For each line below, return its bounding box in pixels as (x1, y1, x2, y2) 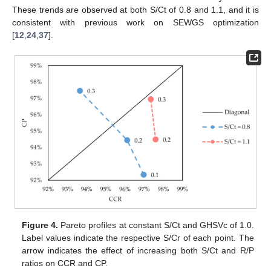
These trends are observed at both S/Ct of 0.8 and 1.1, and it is (12, 4, 259, 15)
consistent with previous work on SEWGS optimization (12, 17, 259, 27)
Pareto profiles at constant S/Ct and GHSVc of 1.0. (58, 220, 254, 230)
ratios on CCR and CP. (22, 258, 108, 269)
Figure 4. (22, 220, 59, 230)
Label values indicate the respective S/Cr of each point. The (22, 233, 254, 243)
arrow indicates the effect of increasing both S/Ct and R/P (22, 246, 254, 256)
